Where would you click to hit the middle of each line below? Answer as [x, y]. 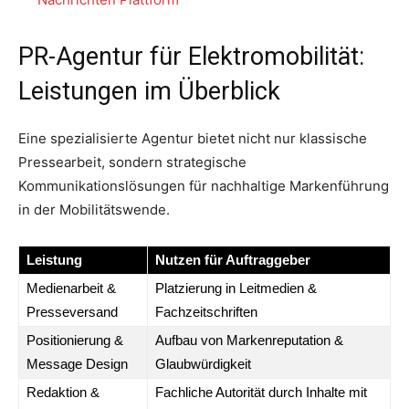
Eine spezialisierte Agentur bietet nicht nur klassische [193, 138]
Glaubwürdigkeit [203, 363]
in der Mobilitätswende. [94, 209]
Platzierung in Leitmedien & [236, 288]
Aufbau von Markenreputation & [249, 340]
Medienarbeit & [71, 288]
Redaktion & [63, 392]
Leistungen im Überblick [149, 91]
